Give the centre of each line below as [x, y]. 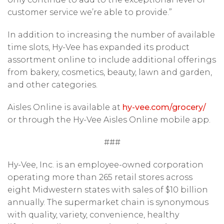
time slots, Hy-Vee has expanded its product [98, 47]
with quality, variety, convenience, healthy [93, 215]
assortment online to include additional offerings [112, 60]
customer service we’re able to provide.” [90, 12]
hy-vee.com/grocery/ [164, 107]
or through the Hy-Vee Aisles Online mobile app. [109, 120]
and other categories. [52, 85]
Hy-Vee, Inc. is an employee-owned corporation [105, 165]
